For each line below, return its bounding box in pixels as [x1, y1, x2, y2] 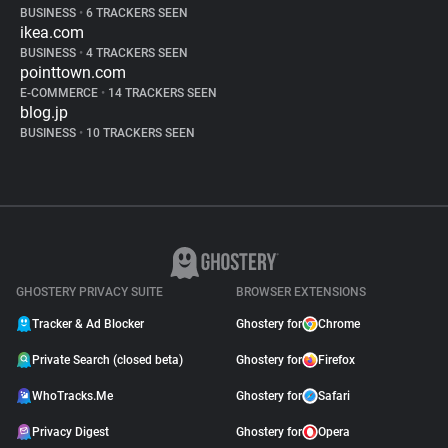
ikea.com [20, 23, 84, 42]
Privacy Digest [32, 425, 109, 439]
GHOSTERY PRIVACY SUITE [16, 285, 163, 299]
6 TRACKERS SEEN [83, 6, 188, 20]
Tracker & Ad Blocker [32, 317, 144, 331]
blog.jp [20, 103, 68, 122]
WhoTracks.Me [32, 389, 113, 403]
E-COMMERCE [20, 86, 101, 100]
